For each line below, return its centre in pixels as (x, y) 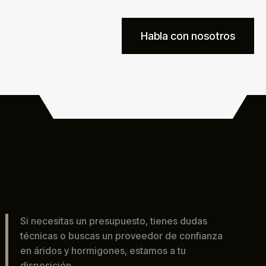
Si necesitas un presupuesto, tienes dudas (113, 221)
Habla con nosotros (188, 36)
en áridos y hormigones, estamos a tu (103, 251)
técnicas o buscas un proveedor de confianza (121, 236)
